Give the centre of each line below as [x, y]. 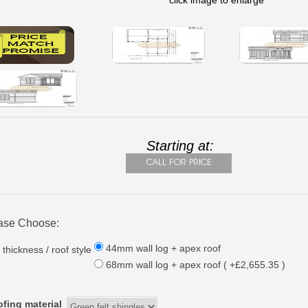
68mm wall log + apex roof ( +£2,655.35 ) [196, 265]
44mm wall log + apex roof [164, 248]
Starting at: [180, 145]
